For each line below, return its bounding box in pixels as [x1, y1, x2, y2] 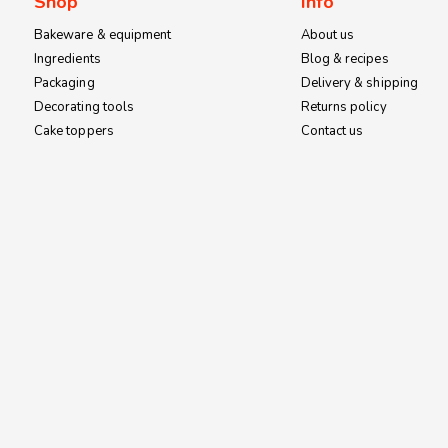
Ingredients [34, 49, 101, 68]
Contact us [300, 121, 364, 140]
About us [300, 25, 355, 44]
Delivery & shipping [300, 73, 418, 92]
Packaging [34, 73, 95, 92]
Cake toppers [34, 121, 114, 140]
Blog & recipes [300, 49, 389, 68]
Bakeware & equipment [34, 25, 172, 44]
